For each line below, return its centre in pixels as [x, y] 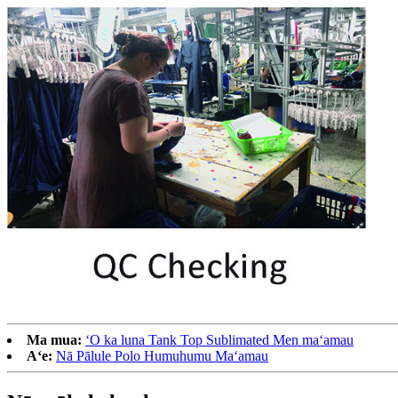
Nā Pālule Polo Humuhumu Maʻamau [162, 355]
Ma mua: [54, 339]
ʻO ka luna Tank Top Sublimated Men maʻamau [219, 339]
